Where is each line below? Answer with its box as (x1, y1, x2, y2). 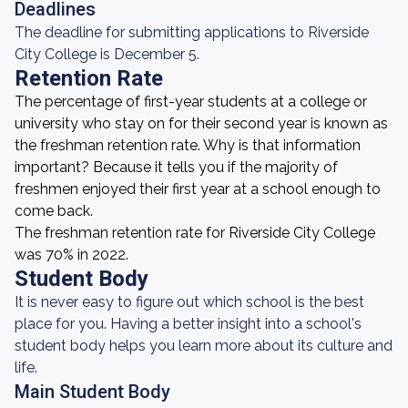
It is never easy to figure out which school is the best (15, 293, 364, 311)
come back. (15, 202, 93, 219)
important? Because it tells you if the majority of (15, 158, 338, 176)
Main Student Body (15, 381, 170, 403)
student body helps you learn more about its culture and (15, 337, 393, 354)
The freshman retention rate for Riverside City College (15, 224, 375, 241)
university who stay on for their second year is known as (15, 115, 388, 132)
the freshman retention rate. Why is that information (15, 137, 361, 154)
